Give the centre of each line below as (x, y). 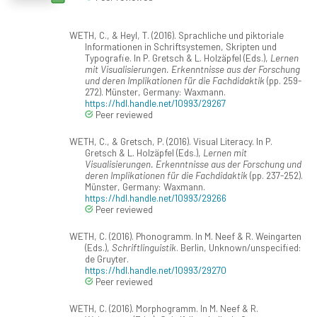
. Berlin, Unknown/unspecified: (239, 248)
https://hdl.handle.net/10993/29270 (156, 270)
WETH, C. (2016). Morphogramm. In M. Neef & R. (163, 309)
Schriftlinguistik (144, 248)
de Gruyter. (107, 259)
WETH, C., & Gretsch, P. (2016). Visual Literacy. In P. (171, 142)
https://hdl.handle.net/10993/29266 (156, 198)
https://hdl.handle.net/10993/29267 (155, 103)
